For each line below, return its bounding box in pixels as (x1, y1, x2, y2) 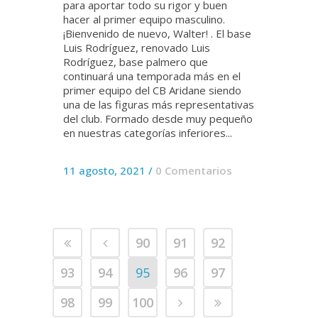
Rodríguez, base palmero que (63, 54, 208, 69)
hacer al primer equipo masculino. (63, 11, 225, 26)
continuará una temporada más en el (63, 68, 241, 83)
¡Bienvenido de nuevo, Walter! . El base (63, 26, 251, 40)
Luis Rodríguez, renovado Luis (63, 40, 210, 55)
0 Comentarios (155, 163, 232, 177)
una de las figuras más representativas (63, 97, 254, 111)
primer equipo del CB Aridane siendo (63, 82, 241, 97)
